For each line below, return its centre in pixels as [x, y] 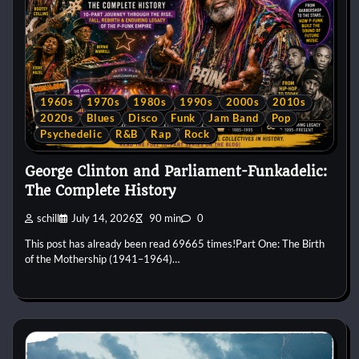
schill [48, 218]
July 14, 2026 [103, 218]
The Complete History [100, 191]
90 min [164, 218]
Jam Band [234, 118]
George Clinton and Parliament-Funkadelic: [176, 172]
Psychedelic [71, 134]
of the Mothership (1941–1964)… [102, 258]
